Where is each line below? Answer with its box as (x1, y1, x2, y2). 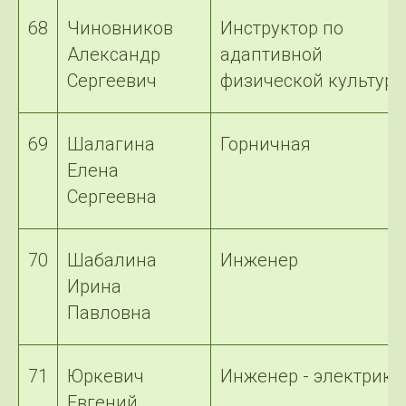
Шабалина (67, 249, 157, 271)
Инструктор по (220, 17, 343, 39)
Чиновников (67, 17, 173, 39)
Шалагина (67, 133, 155, 155)
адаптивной (220, 43, 323, 65)
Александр (67, 43, 160, 65)
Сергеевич (67, 70, 157, 92)
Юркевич (67, 365, 144, 387)
